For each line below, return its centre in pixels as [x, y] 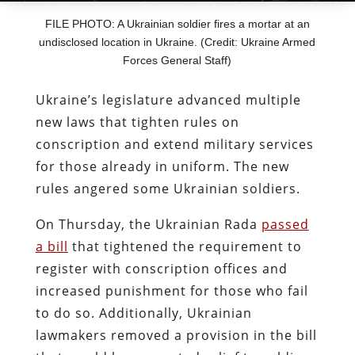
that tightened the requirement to [185, 246]
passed [285, 224]
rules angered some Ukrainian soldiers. [170, 188]
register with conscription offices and [161, 268]
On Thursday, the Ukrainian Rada [148, 224]
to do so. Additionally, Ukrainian [143, 313]
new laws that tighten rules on [137, 122]
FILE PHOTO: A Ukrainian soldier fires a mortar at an [177, 23]
